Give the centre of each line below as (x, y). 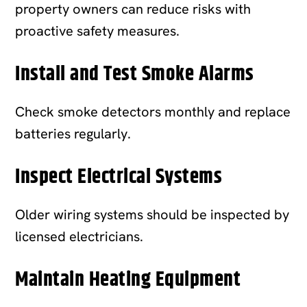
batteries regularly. (73, 133)
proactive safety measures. (98, 30)
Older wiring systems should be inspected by (152, 214)
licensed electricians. (79, 236)
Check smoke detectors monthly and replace (153, 111)
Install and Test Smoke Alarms (135, 74)
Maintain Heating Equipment (128, 280)
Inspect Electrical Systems (119, 177)
